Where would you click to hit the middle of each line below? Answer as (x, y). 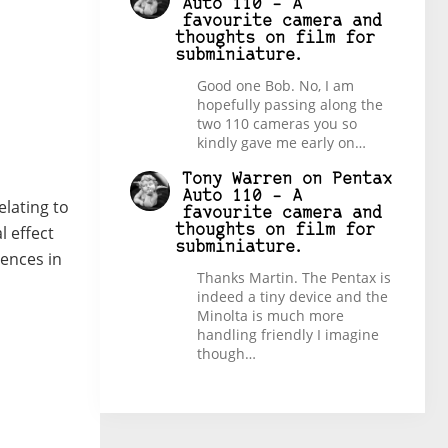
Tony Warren (236, 180)
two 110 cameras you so (276, 123)
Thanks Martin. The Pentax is (293, 278)
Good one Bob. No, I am (275, 85)
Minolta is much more (270, 316)
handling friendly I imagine (287, 335)
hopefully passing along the (289, 104)
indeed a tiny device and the (292, 297)
